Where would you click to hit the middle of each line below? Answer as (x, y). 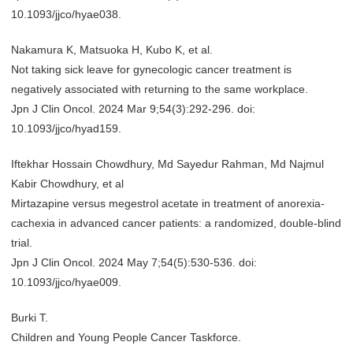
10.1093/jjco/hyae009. (66, 282)
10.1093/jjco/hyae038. (66, 14)
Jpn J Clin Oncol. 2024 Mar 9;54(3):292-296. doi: (133, 109)
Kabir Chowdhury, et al (67, 184)
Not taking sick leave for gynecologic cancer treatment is (151, 69)
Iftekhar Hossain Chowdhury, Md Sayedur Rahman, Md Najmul (167, 164)
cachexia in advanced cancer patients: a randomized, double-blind (176, 223)
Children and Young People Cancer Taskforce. (126, 337)
